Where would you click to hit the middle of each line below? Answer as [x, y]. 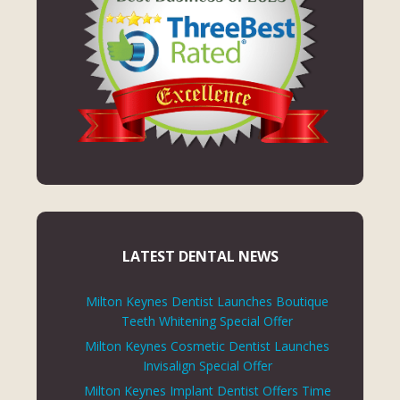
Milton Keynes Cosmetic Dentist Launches [207, 346]
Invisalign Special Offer [207, 366]
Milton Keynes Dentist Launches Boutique [207, 302]
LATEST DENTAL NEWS [200, 257]
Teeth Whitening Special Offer [207, 321]
